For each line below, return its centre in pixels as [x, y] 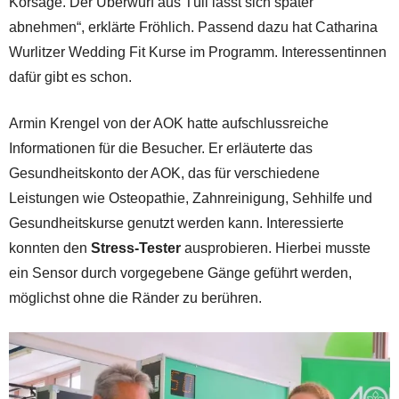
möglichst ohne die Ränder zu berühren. [135, 297]
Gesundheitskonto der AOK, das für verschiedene [164, 173]
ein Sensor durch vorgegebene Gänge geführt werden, [180, 273]
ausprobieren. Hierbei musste [276, 248]
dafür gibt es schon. [70, 77]
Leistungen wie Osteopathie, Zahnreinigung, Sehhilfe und [191, 198]
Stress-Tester [136, 248]
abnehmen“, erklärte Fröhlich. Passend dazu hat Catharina [193, 27]
